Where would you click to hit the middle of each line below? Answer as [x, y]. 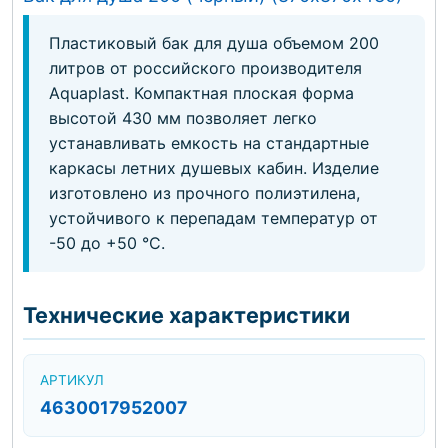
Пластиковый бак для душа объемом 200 [214, 43]
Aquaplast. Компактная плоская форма [201, 93]
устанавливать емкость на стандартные [209, 143]
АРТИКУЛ [72, 380]
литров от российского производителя [205, 68]
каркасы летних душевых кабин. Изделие [214, 168]
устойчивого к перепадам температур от [213, 218]
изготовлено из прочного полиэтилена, [204, 193]
